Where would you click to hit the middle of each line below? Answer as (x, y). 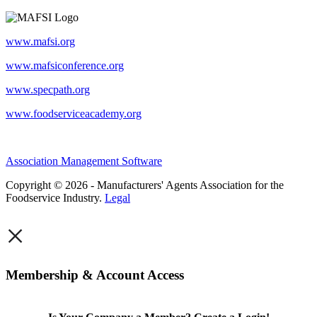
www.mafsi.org (40, 41)
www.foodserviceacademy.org (74, 113)
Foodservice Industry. (55, 197)
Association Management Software (84, 161)
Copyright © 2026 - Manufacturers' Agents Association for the (145, 185)
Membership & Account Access (95, 275)
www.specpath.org (48, 89)
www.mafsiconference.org (65, 65)
